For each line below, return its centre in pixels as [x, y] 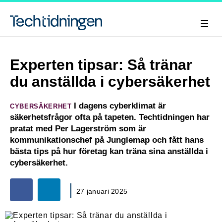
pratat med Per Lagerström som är [78, 129]
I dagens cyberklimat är [119, 106]
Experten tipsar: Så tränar [101, 65]
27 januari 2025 [102, 191]
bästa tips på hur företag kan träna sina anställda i [109, 151]
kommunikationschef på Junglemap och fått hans [107, 140]
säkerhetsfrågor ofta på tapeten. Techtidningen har [110, 117]
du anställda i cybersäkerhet [110, 82]
